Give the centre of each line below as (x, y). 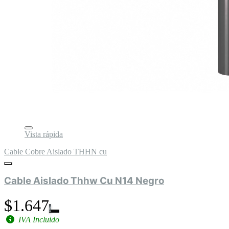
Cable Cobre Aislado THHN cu (55, 151)
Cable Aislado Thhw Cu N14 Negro (84, 181)
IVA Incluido (38, 220)
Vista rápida (44, 134)
